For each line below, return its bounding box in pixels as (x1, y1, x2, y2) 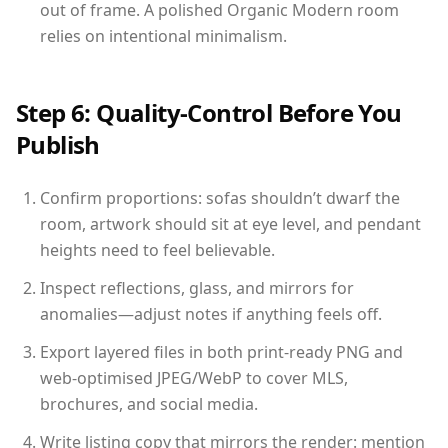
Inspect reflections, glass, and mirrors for (40, 277, 354, 299)
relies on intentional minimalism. (40, 25, 287, 47)
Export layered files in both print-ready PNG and (40, 341, 403, 363)
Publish (16, 128, 100, 161)
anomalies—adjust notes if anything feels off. (40, 303, 382, 325)
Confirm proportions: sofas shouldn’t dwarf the (40, 187, 400, 209)
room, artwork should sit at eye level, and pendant (40, 213, 421, 235)
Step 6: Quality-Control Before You (16, 96, 402, 129)
